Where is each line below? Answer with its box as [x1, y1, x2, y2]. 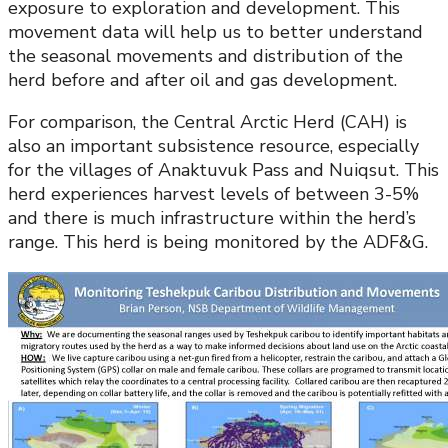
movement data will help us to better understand [8, 20, 423, 45]
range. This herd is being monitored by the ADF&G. [8, 230, 428, 255]
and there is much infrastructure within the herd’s [8, 206, 416, 231]
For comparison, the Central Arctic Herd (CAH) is [8, 110, 407, 135]
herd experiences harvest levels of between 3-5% [8, 182, 419, 207]
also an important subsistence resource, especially [8, 134, 419, 159]
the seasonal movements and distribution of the [8, 44, 403, 69]
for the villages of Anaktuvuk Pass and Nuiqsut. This [8, 158, 439, 183]
